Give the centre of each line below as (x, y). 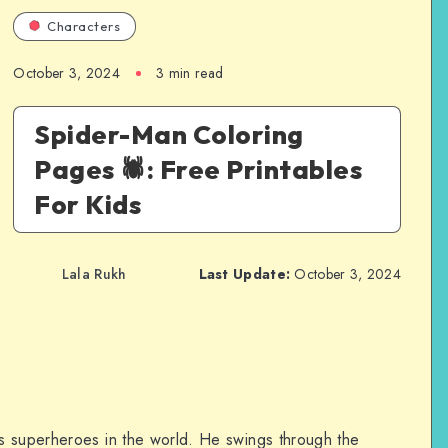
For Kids (88, 204)
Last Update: (244, 274)
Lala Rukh (94, 274)
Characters (84, 25)
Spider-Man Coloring (169, 134)
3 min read (190, 72)
